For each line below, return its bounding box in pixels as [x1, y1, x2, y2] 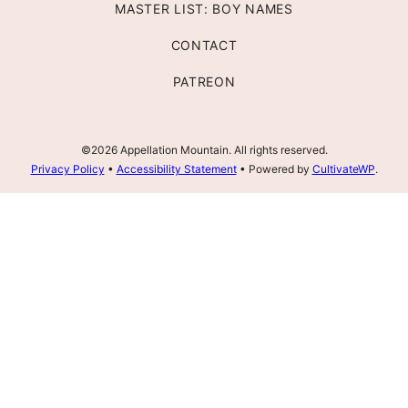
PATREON [172, 74, 236, 90]
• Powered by [236, 162, 312, 177]
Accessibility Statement [116, 162, 237, 177]
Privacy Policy [30, 162, 105, 177]
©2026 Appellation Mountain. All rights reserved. [80, 143, 328, 158]
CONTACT [170, 37, 238, 54]
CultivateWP [311, 162, 375, 177]
